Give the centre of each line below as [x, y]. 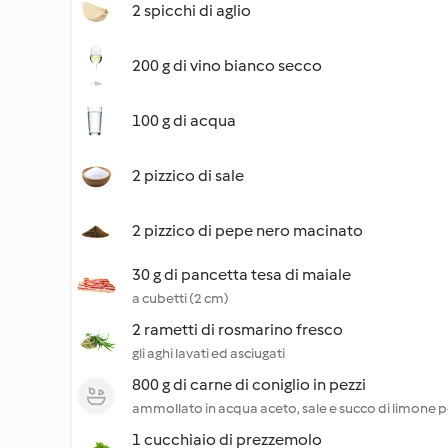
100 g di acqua [184, 120]
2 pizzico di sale [188, 175]
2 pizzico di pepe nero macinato [247, 230]
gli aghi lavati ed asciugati [208, 353]
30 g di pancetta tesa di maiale [241, 274]
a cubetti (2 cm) [180, 298]
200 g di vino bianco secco [227, 65]
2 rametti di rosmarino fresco [237, 329]
